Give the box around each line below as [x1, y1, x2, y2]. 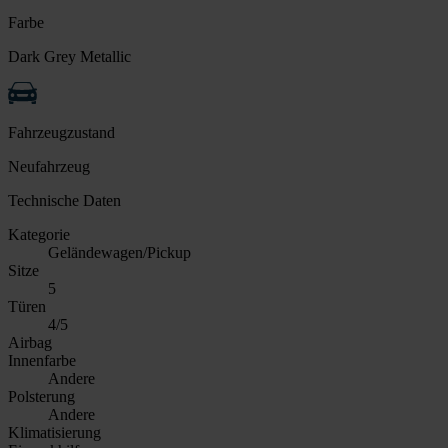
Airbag [8, 333, 52, 351]
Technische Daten [8, 191, 121, 209]
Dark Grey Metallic [8, 47, 131, 65]
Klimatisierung [8, 423, 101, 441]
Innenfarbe [8, 351, 76, 369]
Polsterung [8, 387, 75, 405]
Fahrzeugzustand [8, 123, 115, 141]
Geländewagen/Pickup [48, 243, 191, 261]
